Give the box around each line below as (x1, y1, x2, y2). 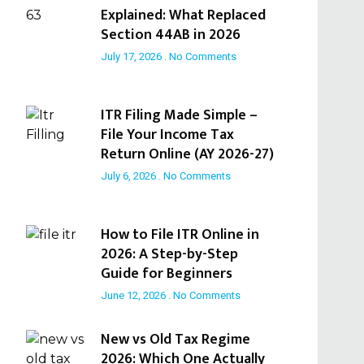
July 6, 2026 (100, 167, 158, 184)
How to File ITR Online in (100, 222, 259, 247)
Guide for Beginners (100, 261, 232, 286)
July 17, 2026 (100, 49, 164, 64)
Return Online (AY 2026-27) (100, 141, 274, 167)
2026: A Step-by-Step (100, 241, 238, 266)
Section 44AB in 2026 (100, 23, 240, 47)
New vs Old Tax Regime (100, 327, 250, 352)
